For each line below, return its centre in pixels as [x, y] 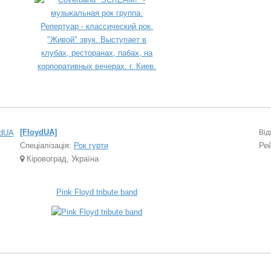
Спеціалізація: [45, 146]
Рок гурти [91, 146]
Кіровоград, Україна [61, 159]
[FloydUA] [38, 132]
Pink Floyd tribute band [97, 192]
